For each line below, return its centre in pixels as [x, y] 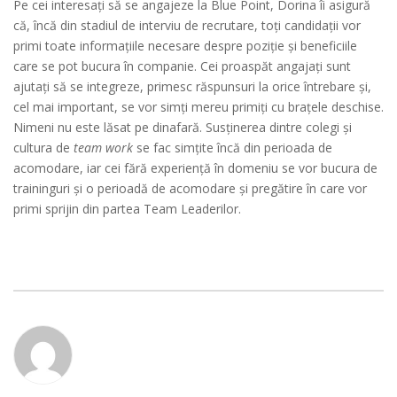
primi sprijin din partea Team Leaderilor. [127, 208]
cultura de [43, 147]
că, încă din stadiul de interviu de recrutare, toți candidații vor [187, 25]
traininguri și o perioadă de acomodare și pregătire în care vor [190, 188]
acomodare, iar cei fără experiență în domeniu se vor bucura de [195, 167]
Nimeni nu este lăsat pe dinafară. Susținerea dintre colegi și [183, 127]
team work [103, 147]
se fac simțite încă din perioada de [233, 147]
